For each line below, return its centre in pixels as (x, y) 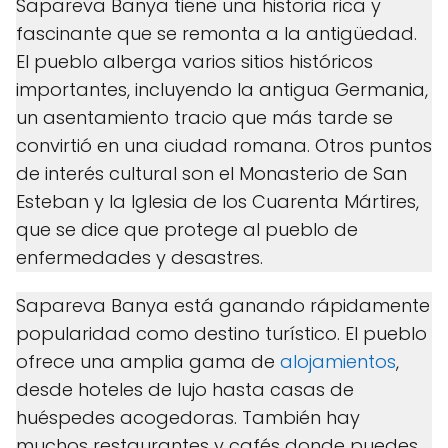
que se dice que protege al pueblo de (187, 229)
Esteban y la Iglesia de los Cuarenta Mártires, (217, 201)
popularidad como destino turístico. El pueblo (221, 333)
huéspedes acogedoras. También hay (188, 417)
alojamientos (338, 361)
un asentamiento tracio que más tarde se (204, 117)
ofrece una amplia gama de (148, 361)
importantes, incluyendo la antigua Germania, (222, 89)
